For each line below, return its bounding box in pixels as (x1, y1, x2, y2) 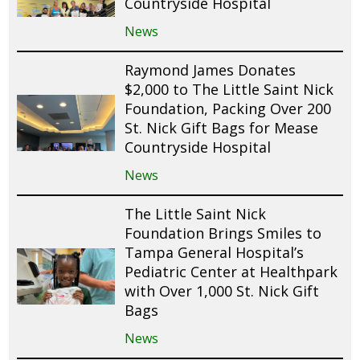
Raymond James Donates (125, 59, 297, 80)
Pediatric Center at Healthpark (125, 261, 338, 281)
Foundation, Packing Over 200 (125, 98, 332, 118)
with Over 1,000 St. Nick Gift (125, 280, 320, 301)
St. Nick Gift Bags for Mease (125, 117, 319, 137)
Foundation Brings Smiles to (125, 223, 322, 243)
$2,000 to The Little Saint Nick (125, 79, 334, 99)
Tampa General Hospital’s (125, 242, 305, 262)
